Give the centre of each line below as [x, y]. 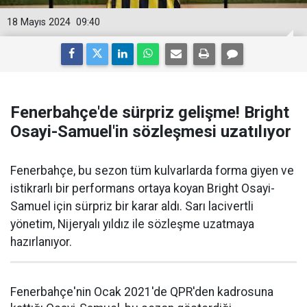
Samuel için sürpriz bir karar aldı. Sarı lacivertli [132, 206]
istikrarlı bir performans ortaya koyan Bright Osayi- [143, 188]
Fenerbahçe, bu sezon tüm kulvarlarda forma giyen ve [152, 171]
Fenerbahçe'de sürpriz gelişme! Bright [150, 112]
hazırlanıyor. [41, 242]
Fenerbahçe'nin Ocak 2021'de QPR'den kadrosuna [142, 292]
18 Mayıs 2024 [39, 22]
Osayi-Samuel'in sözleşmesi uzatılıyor [151, 132]
